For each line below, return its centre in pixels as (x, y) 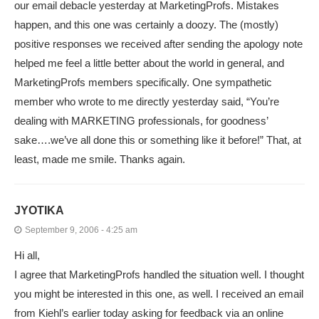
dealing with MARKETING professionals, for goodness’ (141, 121)
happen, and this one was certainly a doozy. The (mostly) (146, 25)
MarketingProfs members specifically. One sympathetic (143, 83)
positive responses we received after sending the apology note (158, 44)
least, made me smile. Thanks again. (100, 159)
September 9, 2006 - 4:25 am (81, 230)
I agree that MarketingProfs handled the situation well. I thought (159, 275)
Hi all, (27, 256)
